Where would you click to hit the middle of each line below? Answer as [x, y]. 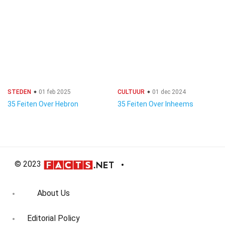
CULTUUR [131, 92]
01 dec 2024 [168, 92]
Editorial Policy [53, 218]
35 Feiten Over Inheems [155, 104]
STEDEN [19, 92]
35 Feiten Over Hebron [43, 104]
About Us [53, 193]
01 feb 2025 [54, 92]
